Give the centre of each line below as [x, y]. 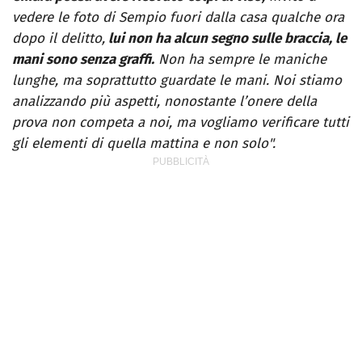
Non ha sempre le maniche [240, 60]
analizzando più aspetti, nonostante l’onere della [164, 102]
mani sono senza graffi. [83, 60]
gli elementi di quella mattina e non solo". [144, 144]
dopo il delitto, [59, 39]
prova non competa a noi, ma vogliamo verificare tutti [181, 123]
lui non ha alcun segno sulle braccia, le [226, 39]
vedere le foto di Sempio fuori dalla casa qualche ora [178, 18]
